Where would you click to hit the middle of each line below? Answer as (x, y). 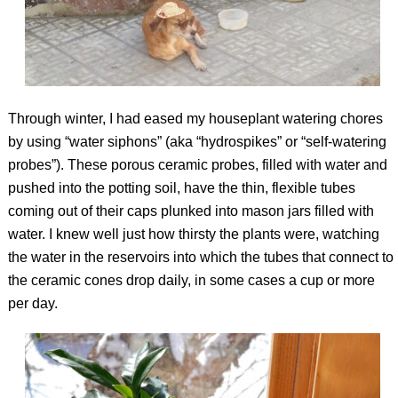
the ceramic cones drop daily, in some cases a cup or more (191, 280)
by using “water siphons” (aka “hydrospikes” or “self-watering (197, 141)
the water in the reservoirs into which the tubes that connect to (200, 257)
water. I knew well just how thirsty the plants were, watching (193, 234)
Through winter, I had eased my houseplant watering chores (195, 118)
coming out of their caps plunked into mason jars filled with (191, 211)
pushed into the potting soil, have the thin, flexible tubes (181, 187)
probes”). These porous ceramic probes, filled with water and (197, 164)
